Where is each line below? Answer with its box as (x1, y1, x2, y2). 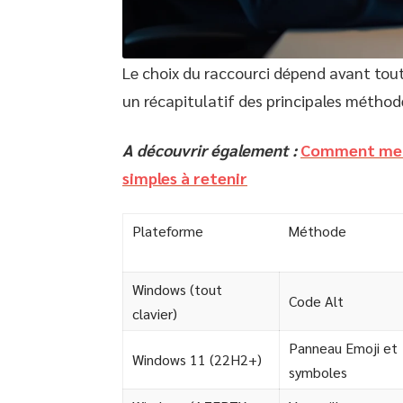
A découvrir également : (122, 139, 297, 161)
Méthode (288, 221, 346, 241)
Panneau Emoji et (289, 338, 398, 358)
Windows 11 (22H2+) (132, 350, 262, 370)
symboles (289, 363, 347, 382)
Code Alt (289, 291, 344, 311)
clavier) (132, 304, 177, 324)
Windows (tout (132, 280, 222, 300)
